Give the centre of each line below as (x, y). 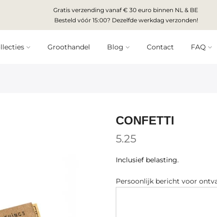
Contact (160, 47)
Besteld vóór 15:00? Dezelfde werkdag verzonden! (126, 20)
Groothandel (69, 47)
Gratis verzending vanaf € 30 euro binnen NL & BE (126, 10)
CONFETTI (145, 120)
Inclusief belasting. (147, 160)
